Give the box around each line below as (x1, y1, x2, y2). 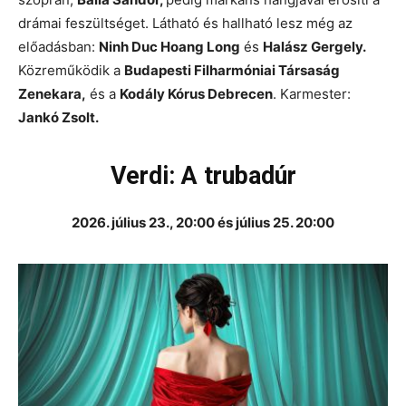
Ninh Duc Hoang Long (99, 38, 240, 56)
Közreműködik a (18, 62, 124, 80)
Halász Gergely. (263, 38, 366, 56)
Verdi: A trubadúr (110, 161, 296, 191)
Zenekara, (18, 85, 86, 103)
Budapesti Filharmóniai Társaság (124, 62, 340, 80)
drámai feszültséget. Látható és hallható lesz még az (18, 14, 353, 33)
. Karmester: (273, 85, 351, 103)
